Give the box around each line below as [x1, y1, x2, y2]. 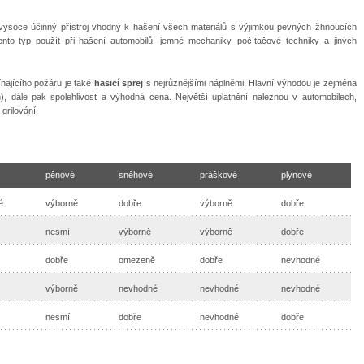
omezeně [118, 254, 155, 265]
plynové [280, 169, 312, 180]
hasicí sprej [93, 78, 143, 89]
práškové [199, 169, 237, 180]
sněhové [118, 169, 153, 180]
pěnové [45, 169, 75, 180]
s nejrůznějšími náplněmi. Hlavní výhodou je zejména [143, 78, 357, 89]
